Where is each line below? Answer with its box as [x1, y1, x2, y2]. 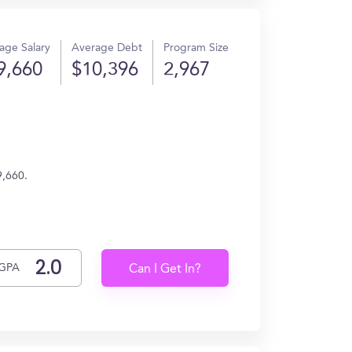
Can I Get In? [129, 263, 202, 276]
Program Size [163, 42, 229, 53]
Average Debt [71, 42, 142, 53]
